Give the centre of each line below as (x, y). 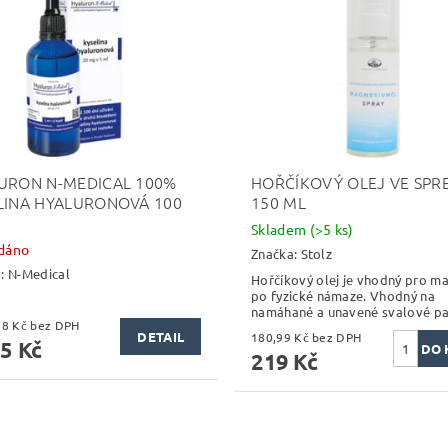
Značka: (275, 253)
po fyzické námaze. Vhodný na (342, 295)
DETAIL (161, 336)
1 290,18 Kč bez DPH (55, 324)
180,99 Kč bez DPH (337, 336)
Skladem (280, 229)
